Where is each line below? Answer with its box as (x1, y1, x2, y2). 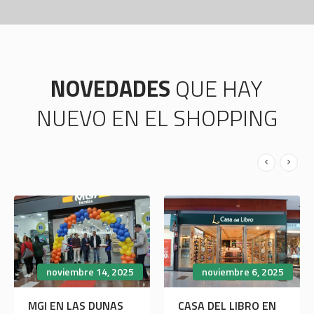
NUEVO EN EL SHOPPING (36, 101, 278, 135)
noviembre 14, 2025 (46, 264, 134, 279)
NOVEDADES (50, 71, 176, 106)
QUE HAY (175, 71, 264, 106)
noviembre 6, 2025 (201, 264, 284, 279)
